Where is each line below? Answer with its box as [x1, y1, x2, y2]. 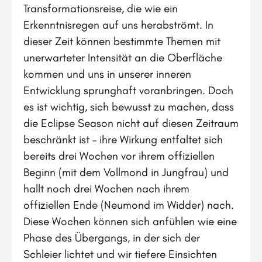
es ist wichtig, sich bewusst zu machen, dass [23, 99, 234, 113]
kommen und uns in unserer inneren [23, 67, 191, 81]
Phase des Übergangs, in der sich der [23, 230, 200, 244]
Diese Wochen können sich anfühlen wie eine [23, 214, 237, 228]
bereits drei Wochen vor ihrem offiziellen [23, 149, 215, 163]
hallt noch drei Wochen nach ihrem [23, 181, 189, 195]
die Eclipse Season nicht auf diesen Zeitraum [23, 116, 239, 130]
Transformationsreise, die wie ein [23, 1, 178, 15]
